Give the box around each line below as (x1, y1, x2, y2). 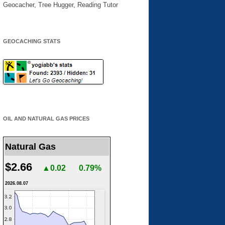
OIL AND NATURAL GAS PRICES (3, 116, 89, 122)
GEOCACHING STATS (3, 38, 60, 44)
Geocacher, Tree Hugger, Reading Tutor (3, 1, 118, 9)
